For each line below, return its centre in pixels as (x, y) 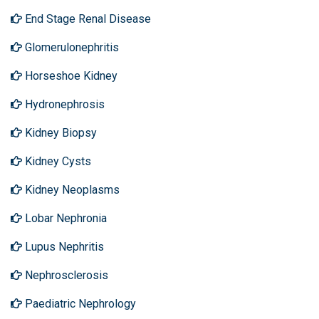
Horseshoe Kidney (70, 76)
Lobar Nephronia (64, 218)
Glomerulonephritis (70, 47)
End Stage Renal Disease (87, 19)
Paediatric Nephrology (79, 304)
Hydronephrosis (63, 104)
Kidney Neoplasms (71, 190)
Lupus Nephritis (63, 247)
